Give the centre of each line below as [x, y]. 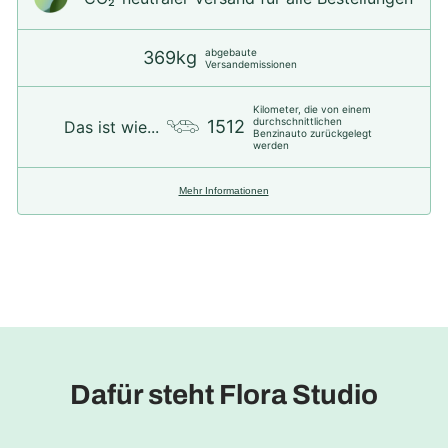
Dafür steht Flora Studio [224, 394]
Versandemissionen [251, 63]
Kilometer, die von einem [312, 108]
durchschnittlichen [297, 120]
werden [271, 144]
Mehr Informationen [223, 190]
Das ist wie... [111, 126]
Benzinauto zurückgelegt [312, 132]
